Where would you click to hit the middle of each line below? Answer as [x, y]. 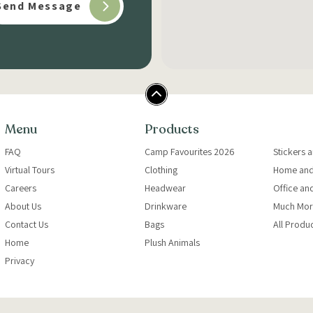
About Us [23, 206]
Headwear [165, 188]
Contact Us [27, 224]
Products [172, 129]
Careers [21, 188]
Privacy [20, 260]
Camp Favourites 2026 [190, 151]
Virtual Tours [30, 169]
